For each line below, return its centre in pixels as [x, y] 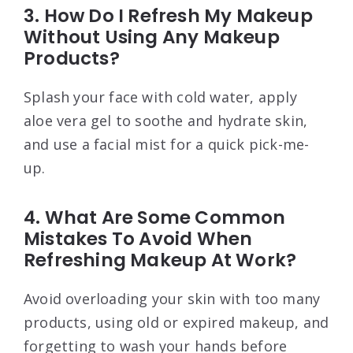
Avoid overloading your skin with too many [172, 298]
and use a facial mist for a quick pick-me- [167, 144]
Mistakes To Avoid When [138, 238]
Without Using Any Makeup [152, 37]
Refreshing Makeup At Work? [160, 260]
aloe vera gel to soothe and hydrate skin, [166, 120]
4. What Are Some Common [155, 217]
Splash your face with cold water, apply [160, 97]
